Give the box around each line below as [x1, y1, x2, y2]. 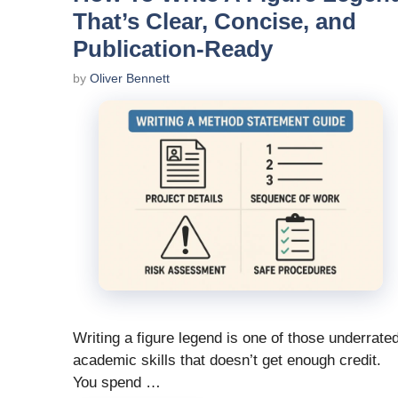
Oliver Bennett [90, 71, 170, 86]
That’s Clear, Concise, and [73, 8, 356, 36]
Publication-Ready [73, 36, 273, 63]
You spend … [73, 373, 161, 391]
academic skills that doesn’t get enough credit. [73, 351, 381, 369]
